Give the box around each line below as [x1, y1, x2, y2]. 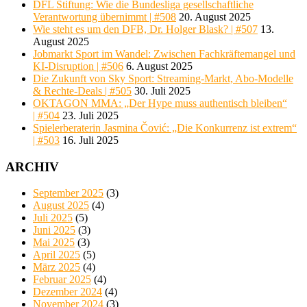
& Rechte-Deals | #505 [33, 85, 132, 97]
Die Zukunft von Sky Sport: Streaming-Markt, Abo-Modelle [33, 73, 293, 85]
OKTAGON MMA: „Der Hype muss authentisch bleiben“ [33, 97, 287, 110]
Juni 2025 [33, 224, 75, 236]
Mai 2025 [33, 236, 75, 249]
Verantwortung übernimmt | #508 [33, 11, 176, 23]
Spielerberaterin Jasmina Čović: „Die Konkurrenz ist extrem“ [33, 122, 297, 134]
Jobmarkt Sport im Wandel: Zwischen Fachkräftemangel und [33, 48, 295, 60]
